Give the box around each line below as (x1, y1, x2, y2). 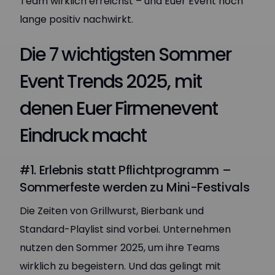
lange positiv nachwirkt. (20, 12, 133, 26)
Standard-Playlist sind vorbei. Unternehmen (20, 222, 231, 236)
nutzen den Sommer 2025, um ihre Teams (20, 241, 220, 255)
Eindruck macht (20, 123, 147, 149)
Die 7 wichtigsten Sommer (20, 42, 231, 68)
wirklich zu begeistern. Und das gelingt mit (20, 259, 221, 273)
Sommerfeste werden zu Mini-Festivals (20, 179, 250, 196)
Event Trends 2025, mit (20, 69, 201, 95)
